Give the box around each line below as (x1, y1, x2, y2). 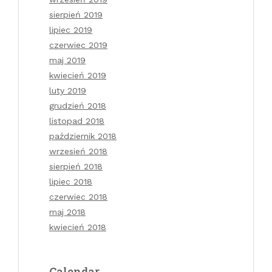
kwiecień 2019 (49, 70, 106, 80)
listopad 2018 (49, 115, 104, 126)
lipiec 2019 (49, 24, 92, 35)
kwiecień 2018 (49, 222, 106, 232)
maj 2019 (49, 55, 86, 65)
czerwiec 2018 (49, 191, 107, 202)
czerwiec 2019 (49, 39, 107, 50)
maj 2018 (49, 206, 86, 217)
